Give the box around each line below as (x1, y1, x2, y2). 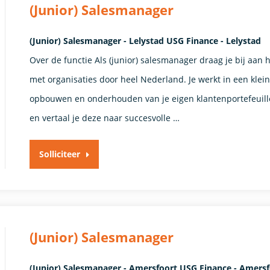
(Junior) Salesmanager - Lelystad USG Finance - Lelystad (30, 34, 262, 46)
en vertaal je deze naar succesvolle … (30, 111, 180, 124)
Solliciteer (39, 148, 81, 160)
